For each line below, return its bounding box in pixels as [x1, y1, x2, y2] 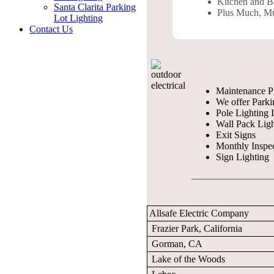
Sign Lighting [216, 152, 269, 162]
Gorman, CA [149, 239, 202, 249]
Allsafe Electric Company [149, 208, 249, 218]
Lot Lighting [54, 13, 103, 23]
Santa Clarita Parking [54, 2, 136, 12]
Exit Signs [216, 130, 256, 140]
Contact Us [29, 24, 73, 34]
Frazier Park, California [149, 223, 242, 234]
